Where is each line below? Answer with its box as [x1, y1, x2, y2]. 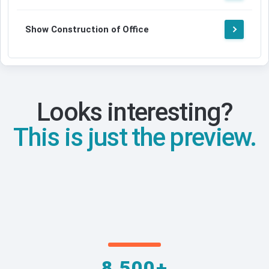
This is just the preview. [13, 122, 256, 153]
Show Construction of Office [25, 24, 149, 35]
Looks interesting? [37, 97, 232, 127]
